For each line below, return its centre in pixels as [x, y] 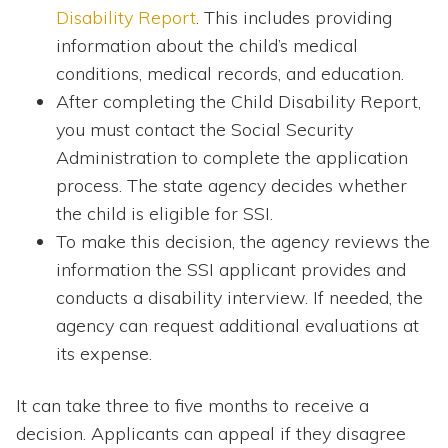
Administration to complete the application [232, 158]
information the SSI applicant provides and [231, 270]
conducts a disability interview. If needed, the [239, 298]
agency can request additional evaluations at [237, 326]
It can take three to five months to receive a [192, 406]
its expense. [104, 354]
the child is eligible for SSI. [164, 214]
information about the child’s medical [207, 46]
